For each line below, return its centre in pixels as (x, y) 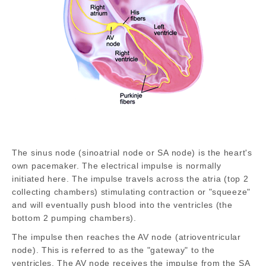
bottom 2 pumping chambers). (74, 218)
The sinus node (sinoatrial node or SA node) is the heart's (132, 152)
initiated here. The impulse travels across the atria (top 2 (130, 178)
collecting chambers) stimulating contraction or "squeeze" (131, 191)
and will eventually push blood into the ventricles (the (122, 205)
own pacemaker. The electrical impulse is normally (117, 165)
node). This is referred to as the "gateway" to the (114, 250)
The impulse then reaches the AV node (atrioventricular (126, 237)
